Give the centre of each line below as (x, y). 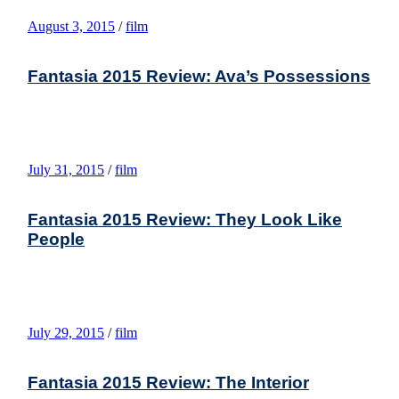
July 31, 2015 (66, 169)
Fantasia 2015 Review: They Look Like (185, 219)
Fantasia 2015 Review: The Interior (168, 382)
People (56, 239)
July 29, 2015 (66, 332)
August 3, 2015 (71, 26)
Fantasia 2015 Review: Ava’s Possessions (199, 76)
